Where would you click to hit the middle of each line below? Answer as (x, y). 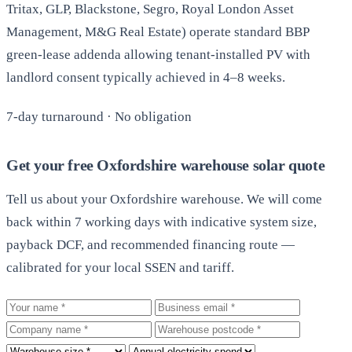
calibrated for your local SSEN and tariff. (120, 267)
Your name (35, 306)
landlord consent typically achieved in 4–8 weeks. (146, 78)
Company (32, 328)
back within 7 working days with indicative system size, (161, 222)
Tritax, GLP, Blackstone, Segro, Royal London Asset (150, 9)
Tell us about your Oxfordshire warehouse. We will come (164, 199)
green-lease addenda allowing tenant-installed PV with (158, 55)
